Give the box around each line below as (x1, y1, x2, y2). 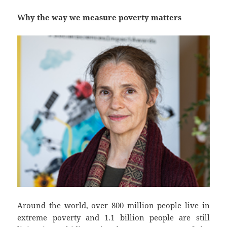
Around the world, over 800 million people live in (17, 200, 210, 211)
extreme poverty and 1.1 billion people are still (17, 212, 210, 223)
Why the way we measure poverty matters (17, 12, 182, 22)
